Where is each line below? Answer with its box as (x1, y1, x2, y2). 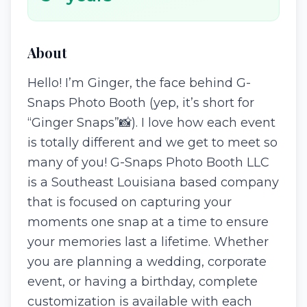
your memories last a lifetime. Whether (27, 234, 269, 249)
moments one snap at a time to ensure (27, 214, 269, 230)
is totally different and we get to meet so (27, 135, 278, 150)
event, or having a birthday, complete (27, 274, 258, 289)
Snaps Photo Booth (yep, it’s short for (27, 95, 254, 110)
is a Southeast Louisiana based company (27, 175, 279, 190)
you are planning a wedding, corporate (27, 254, 267, 269)
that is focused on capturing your (27, 195, 232, 210)
